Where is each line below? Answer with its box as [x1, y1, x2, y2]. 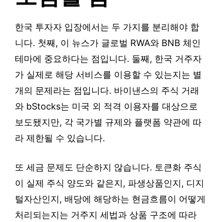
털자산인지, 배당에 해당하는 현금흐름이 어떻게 [15, 194, 206, 205]
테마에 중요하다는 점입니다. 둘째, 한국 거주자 [15, 54, 202, 64]
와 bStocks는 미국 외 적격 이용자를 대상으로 [15, 101, 198, 112]
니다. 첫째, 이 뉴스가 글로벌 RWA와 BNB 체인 [15, 38, 201, 49]
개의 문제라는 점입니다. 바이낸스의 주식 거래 [15, 85, 199, 96]
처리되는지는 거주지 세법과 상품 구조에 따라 [15, 210, 197, 221]
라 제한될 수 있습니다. [15, 133, 105, 144]
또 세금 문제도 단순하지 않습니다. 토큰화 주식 [15, 162, 202, 173]
